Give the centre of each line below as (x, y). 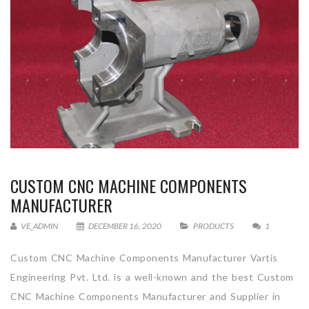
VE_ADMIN (39, 226)
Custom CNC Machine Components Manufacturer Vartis (144, 257)
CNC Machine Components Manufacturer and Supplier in (146, 296)
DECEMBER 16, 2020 (125, 226)
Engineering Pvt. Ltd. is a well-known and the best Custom (152, 277)
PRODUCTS (213, 226)
